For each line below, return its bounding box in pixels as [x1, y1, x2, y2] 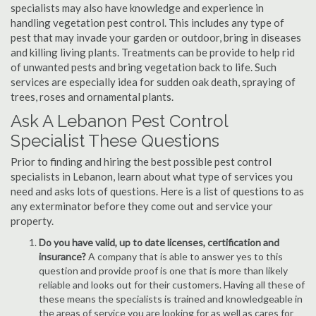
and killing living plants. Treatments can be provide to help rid [11, 46, 295, 59]
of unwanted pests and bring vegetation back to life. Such [11, 61, 276, 73]
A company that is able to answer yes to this [88, 250, 283, 262]
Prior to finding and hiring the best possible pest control [11, 155, 272, 168]
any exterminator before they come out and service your [11, 200, 273, 212]
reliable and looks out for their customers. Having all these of [39, 279, 305, 291]
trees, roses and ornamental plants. [11, 90, 174, 103]
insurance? [39, 250, 88, 262]
